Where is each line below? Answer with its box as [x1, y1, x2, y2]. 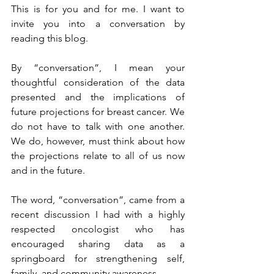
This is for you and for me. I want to [11, 3, 185, 15]
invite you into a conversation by [11, 18, 185, 30]
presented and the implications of [11, 91, 185, 103]
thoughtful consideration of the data [11, 76, 185, 89]
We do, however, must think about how [11, 135, 185, 147]
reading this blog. [11, 32, 88, 45]
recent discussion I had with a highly [11, 209, 185, 221]
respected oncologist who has [11, 223, 185, 235]
